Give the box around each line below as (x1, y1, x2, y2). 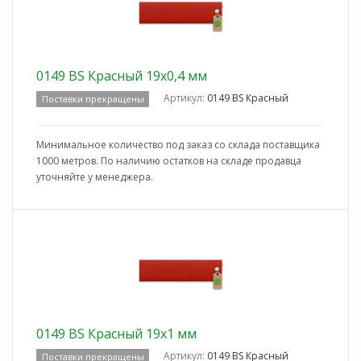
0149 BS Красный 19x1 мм (36, 325, 197, 343)
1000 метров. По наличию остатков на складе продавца (36, 154, 301, 168)
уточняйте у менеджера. (36, 170, 153, 185)
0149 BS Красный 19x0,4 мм (36, 67, 207, 85)
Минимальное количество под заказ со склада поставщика (36, 138, 320, 152)
